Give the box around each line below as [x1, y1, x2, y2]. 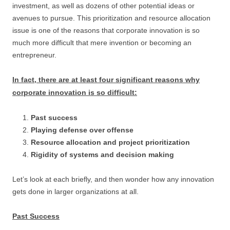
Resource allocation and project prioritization [31, 138, 190, 146]
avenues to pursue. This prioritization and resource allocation [12, 14, 210, 22]
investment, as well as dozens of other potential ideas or [12, 2, 195, 10]
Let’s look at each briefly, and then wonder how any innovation [12, 175, 214, 183]
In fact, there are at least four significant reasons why [12, 75, 200, 84]
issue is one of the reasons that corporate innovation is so [12, 26, 200, 34]
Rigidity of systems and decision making [31, 150, 174, 159]
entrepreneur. [12, 51, 56, 59]
